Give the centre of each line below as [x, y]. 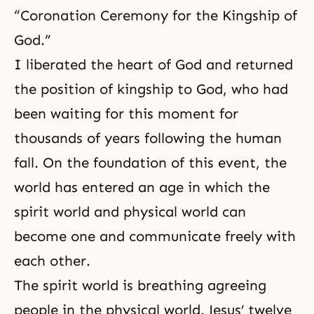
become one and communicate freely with [155, 236]
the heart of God [146, 64]
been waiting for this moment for [126, 113]
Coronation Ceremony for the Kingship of [159, 15]
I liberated [52, 64]
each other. [52, 260]
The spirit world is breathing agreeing [140, 285]
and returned [247, 64]
